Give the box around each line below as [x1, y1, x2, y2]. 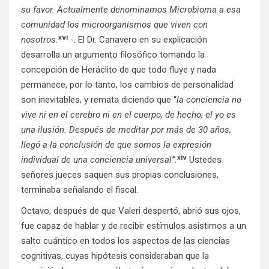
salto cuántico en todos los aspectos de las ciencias [21, 235, 230, 247]
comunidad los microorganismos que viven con [21, 19, 208, 31]
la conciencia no [177, 94, 241, 106]
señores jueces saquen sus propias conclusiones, [21, 169, 219, 181]
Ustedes [187, 154, 222, 166]
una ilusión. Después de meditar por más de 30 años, [21, 124, 231, 136]
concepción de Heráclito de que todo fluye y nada [21, 64, 216, 76]
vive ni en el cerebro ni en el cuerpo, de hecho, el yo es [21, 109, 236, 121]
